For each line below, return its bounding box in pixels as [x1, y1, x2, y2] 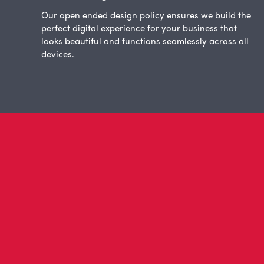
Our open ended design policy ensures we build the [41, 8, 252, 22]
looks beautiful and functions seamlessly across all [41, 34, 249, 48]
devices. [41, 47, 75, 61]
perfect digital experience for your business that [41, 21, 237, 35]
